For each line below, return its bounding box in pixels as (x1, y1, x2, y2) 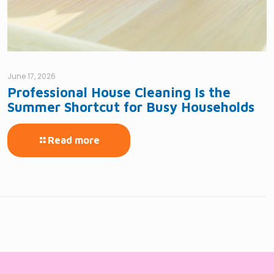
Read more (47, 135, 100, 146)
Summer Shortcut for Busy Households (7, 99, 254, 116)
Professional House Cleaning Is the (7, 84, 231, 101)
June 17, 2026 (7, 71, 56, 82)
